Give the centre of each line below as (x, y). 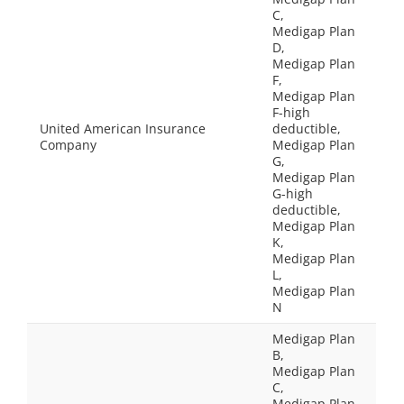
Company (68, 145)
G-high (293, 193)
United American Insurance (123, 129)
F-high (291, 112)
